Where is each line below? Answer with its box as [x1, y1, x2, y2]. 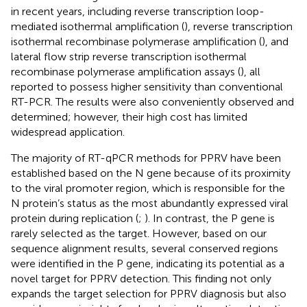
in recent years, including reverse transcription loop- [11, 4, 265, 18]
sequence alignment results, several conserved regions [11, 241, 278, 255]
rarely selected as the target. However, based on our [11, 226, 267, 240]
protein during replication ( [11, 211, 138, 225]
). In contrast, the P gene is [145, 211, 275, 225]
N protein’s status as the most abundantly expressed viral [11, 196, 288, 210]
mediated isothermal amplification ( [11, 19, 184, 33]
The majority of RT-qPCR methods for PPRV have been [11, 151, 281, 164]
